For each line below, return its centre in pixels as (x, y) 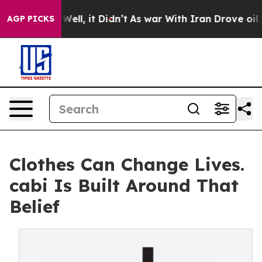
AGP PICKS (31, 19)
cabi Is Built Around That (124, 185)
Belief (35, 206)
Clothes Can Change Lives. (127, 164)
